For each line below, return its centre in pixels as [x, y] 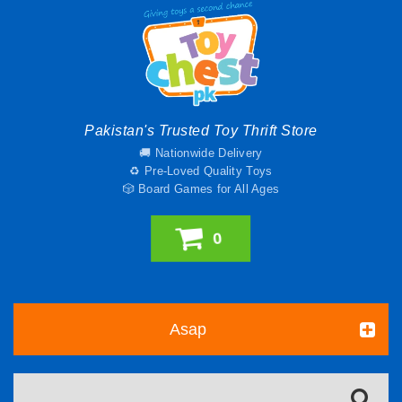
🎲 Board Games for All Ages [201, 189]
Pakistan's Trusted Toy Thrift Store [201, 131]
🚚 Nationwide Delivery [201, 153]
